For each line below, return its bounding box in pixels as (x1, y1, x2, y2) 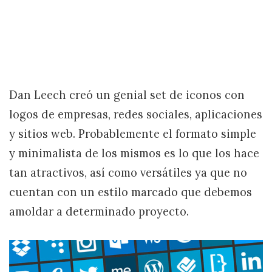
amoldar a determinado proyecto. (9, 205, 189, 219)
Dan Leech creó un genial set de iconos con (9, 88, 245, 102)
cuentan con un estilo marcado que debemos (9, 185, 252, 199)
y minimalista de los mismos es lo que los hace (9, 146, 259, 160)
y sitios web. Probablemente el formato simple (9, 127, 256, 141)
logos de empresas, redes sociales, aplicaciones (9, 107, 262, 121)
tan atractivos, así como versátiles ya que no (9, 166, 247, 180)
